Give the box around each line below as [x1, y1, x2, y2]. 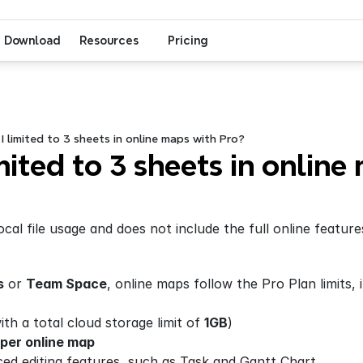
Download [4, 34, 60, 46]
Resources [79, 34, 139, 46]
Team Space [26, 275, 107, 292]
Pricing [168, 34, 207, 46]
